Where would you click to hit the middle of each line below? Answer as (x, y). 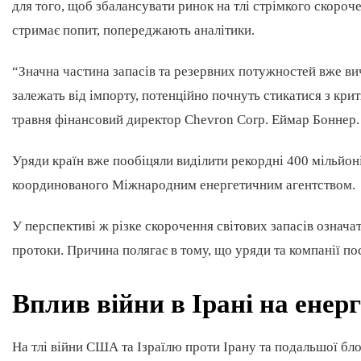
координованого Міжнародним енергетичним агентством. (185, 185)
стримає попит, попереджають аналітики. (135, 30)
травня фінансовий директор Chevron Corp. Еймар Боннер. (186, 119)
